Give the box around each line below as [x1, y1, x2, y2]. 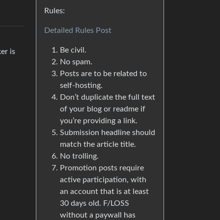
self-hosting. [60, 82, 103, 90]
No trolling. [60, 152, 99, 161]
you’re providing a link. [60, 117, 137, 125]
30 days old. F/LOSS [60, 199, 129, 208]
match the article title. [60, 140, 136, 149]
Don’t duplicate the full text [60, 93, 155, 102]
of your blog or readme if [60, 105, 145, 113]
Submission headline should [60, 129, 155, 137]
